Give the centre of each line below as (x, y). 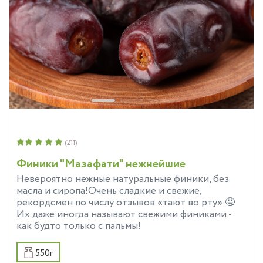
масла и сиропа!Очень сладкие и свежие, (109, 191)
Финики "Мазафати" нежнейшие (101, 164)
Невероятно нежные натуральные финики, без (123, 180)
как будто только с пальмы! (79, 227)
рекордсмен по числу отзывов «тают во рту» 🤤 (126, 203)
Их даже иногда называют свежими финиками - (124, 215)
